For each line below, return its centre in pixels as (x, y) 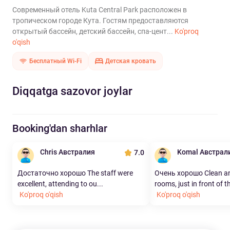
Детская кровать (131, 61)
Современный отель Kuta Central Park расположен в (100, 10)
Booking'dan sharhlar (60, 128)
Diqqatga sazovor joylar (72, 91)
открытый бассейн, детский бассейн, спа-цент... (93, 31)
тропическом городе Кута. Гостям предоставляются (100, 21)
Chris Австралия (68, 152)
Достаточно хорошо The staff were (75, 173)
